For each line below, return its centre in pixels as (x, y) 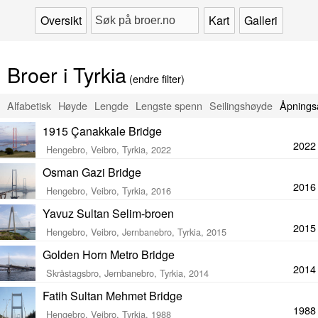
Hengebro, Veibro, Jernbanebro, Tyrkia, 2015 (136, 232)
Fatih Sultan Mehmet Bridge (113, 296)
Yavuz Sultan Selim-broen (108, 213)
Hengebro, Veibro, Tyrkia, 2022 (109, 149)
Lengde (111, 105)
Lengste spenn (169, 105)
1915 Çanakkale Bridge (102, 131)
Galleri (261, 21)
